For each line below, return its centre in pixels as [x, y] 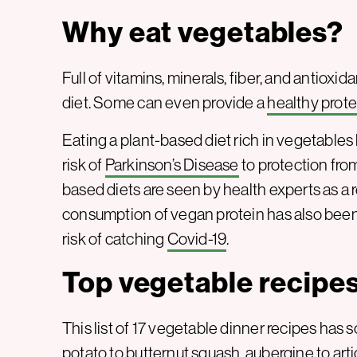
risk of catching [115, 239]
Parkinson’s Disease [172, 165]
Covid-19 [197, 239]
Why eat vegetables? [203, 32]
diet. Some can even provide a [165, 103]
